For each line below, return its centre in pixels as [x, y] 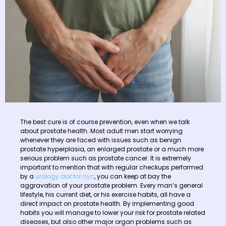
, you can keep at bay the [133, 177]
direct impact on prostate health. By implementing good [107, 204]
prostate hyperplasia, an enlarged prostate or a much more [112, 149]
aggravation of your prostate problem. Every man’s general [111, 186]
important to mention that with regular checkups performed [112, 167]
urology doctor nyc [65, 177]
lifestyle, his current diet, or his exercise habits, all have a [105, 195]
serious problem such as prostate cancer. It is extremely [106, 158]
